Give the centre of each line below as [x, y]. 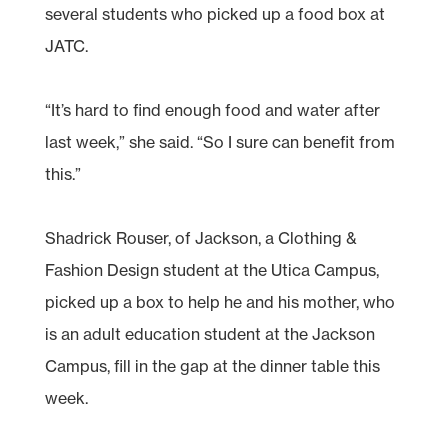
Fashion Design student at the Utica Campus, [211, 269]
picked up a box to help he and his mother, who [219, 301]
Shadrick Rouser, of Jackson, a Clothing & [200, 237]
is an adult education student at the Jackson [209, 333]
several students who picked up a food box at [214, 13]
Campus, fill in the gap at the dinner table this [212, 365]
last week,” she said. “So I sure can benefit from [219, 141]
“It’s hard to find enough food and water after [212, 109]
